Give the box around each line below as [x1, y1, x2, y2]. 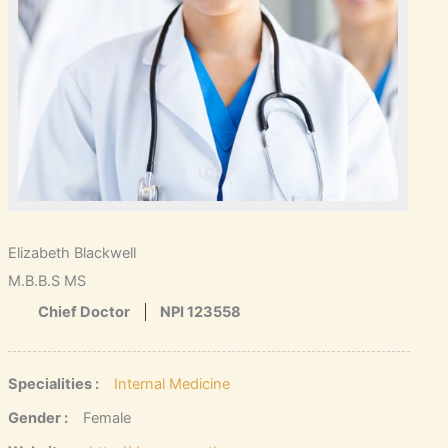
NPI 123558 [159, 302, 241, 321]
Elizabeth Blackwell [7, 243, 136, 262]
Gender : [7, 408, 68, 427]
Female [82, 408, 131, 427]
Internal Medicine [113, 374, 230, 393]
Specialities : [7, 374, 99, 393]
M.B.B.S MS [7, 271, 86, 290]
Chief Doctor [37, 302, 130, 321]
